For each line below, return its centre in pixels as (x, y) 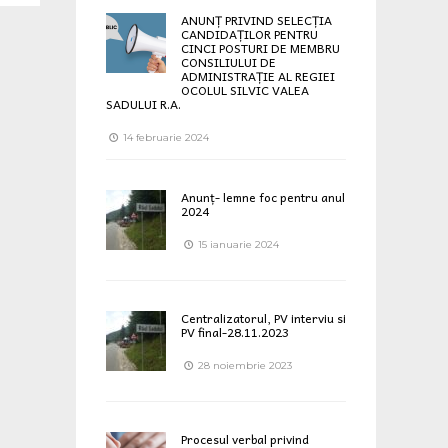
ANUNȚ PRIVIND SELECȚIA (256, 19)
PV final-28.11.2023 (235, 331)
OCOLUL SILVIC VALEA (245, 89)
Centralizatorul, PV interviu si (263, 317)
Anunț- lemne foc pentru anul (263, 196)
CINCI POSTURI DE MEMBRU (260, 47)
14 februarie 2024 (164, 137)
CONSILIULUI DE (228, 61)
